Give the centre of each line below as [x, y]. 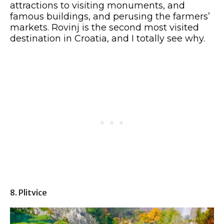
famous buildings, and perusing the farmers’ [110, 17]
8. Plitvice [28, 193]
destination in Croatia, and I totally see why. [109, 39]
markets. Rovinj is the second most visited [104, 28]
